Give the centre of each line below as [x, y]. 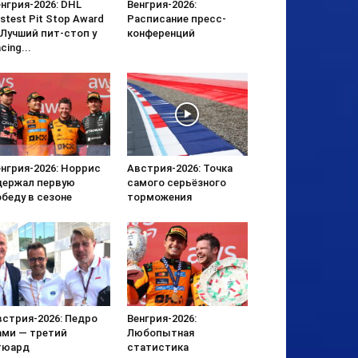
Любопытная [160, 332]
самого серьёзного [176, 183]
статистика [157, 347]
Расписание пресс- [176, 19]
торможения [159, 197]
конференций [161, 34]
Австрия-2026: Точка [179, 169]
